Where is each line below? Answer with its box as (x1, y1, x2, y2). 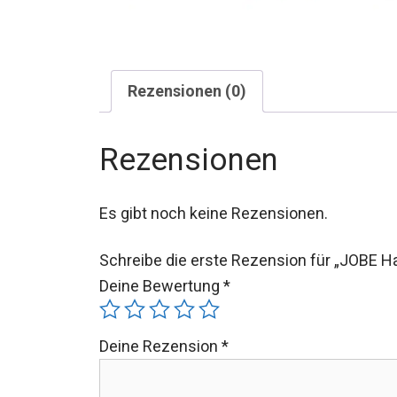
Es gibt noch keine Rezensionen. (99, 203, 328, 222)
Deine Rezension (99, 336, 222, 355)
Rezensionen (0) (128, 81, 246, 100)
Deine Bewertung (99, 276, 223, 295)
